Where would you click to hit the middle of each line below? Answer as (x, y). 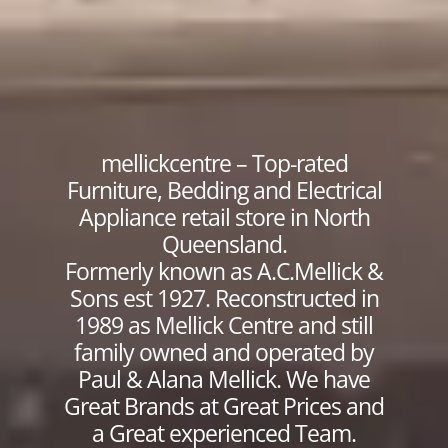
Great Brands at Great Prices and (224, 406)
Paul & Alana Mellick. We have (224, 379)
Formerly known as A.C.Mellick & (224, 271)
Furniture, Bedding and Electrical (224, 190)
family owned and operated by (224, 352)
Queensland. (224, 244)
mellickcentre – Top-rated (224, 163)
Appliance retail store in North (224, 217)
